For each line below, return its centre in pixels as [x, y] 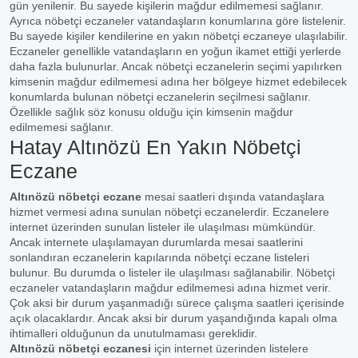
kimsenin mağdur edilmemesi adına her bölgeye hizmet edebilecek [178, 82]
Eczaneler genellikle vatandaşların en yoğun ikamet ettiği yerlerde [175, 51]
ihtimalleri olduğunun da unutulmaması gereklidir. [133, 333]
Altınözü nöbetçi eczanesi [80, 348]
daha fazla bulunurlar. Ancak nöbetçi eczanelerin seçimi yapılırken [176, 66]
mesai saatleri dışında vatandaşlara [233, 197]
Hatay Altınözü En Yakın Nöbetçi [155, 147]
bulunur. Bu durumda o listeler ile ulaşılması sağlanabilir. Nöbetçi [172, 272]
